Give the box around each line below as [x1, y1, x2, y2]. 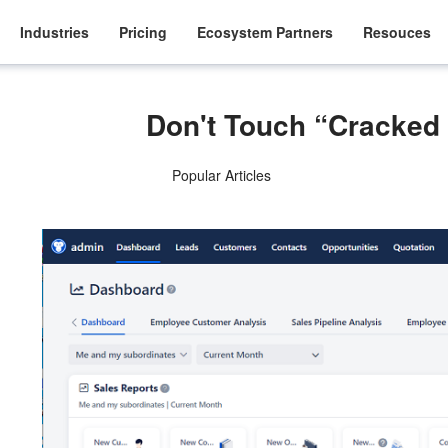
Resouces [363, 21, 432, 42]
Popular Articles [171, 165, 271, 185]
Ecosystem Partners [197, 21, 334, 42]
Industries [20, 21, 90, 42]
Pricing [119, 21, 168, 42]
